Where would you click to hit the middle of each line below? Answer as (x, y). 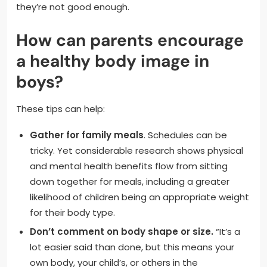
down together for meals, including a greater (129, 181)
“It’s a (226, 231)
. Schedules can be (185, 135)
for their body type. (72, 212)
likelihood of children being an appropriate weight (139, 197)
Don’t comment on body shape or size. (121, 231)
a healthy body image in (113, 61)
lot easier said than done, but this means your (132, 247)
